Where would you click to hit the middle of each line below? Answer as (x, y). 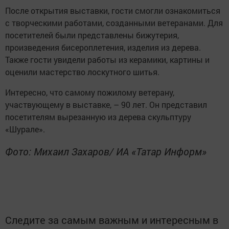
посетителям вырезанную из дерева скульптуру (98, 117)
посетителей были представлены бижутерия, (92, 35)
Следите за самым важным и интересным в (112, 220)
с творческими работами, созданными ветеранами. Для (114, 23)
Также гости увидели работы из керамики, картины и (107, 60)
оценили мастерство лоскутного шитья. (82, 72)
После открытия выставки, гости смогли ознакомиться (113, 10)
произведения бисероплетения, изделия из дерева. (103, 47)
